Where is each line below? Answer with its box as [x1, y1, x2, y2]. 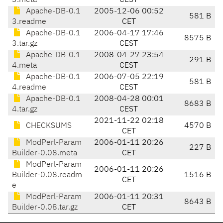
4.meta [12, 62, 37, 70]
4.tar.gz [12, 106, 37, 114]
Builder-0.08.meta [12, 149, 77, 158]
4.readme [12, 84, 46, 92]
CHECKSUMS [24, 122, 72, 130]
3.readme [12, 18, 46, 26]
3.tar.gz [12, 40, 37, 48]
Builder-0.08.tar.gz [12, 204, 78, 212]
